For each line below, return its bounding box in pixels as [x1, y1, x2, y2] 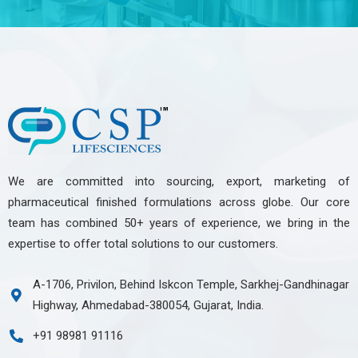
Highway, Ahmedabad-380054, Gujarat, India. [33, 298, 265, 313]
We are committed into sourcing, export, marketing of [8, 174, 350, 189]
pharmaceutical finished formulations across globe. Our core [8, 195, 350, 210]
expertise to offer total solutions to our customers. [8, 237, 278, 252]
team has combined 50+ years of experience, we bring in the [8, 216, 350, 231]
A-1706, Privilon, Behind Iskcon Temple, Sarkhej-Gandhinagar [33, 277, 350, 292]
